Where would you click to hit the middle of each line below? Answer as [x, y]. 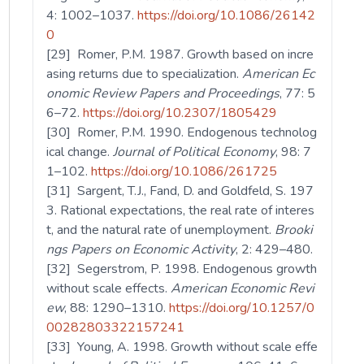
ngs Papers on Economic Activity [141, 250]
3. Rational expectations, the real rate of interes [181, 211]
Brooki [294, 230]
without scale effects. [109, 289]
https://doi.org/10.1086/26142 [227, 16]
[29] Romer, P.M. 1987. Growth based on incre [180, 55]
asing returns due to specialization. [145, 74]
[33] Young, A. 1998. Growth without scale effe [182, 347]
